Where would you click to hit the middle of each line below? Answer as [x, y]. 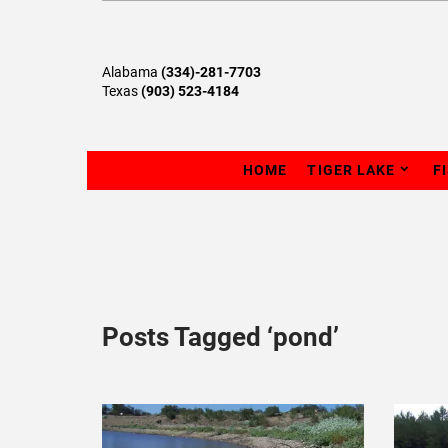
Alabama [131, 71]
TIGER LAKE [351, 169]
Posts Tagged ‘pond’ [220, 336]
